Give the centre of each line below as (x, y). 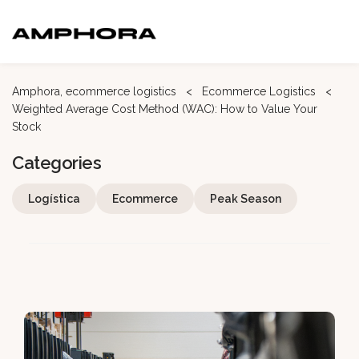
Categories (56, 163)
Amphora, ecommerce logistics (96, 91)
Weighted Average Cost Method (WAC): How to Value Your (165, 109)
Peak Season (246, 199)
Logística (54, 199)
